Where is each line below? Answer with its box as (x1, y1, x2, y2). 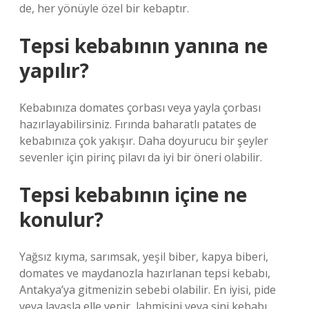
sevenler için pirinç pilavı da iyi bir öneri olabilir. (19, 150, 262, 165)
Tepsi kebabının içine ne (19, 181, 247, 208)
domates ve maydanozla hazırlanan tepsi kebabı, (19, 266, 270, 281)
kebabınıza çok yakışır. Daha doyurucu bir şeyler (19, 133, 268, 148)
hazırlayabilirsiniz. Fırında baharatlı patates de (19, 117, 257, 132)
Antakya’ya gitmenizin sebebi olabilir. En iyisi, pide (19, 282, 276, 297)
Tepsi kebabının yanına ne (19, 32, 268, 59)
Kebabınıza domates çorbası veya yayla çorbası (19, 100, 261, 115)
